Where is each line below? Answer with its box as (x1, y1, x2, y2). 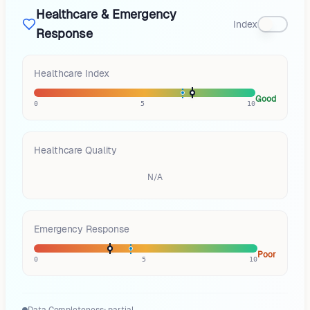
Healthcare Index (34, 68, 109, 79)
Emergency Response (34, 224, 129, 235)
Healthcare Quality (34, 145, 117, 156)
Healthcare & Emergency (35, 7, 176, 21)
